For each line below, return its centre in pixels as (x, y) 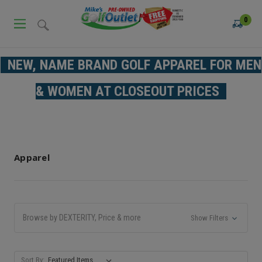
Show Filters (210, 218)
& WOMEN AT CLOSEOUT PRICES (131, 91)
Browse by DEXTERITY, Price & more (82, 217)
